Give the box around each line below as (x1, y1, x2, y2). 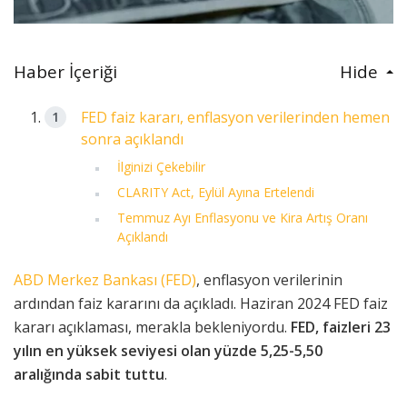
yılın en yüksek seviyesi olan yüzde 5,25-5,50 (14, 341, 323, 362)
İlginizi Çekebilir (117, 158, 206, 176)
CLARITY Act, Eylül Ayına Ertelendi (117, 184, 315, 202)
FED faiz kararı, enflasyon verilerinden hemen (81, 107, 391, 128)
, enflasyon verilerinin (196, 270, 342, 291)
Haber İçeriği (14, 60, 117, 84)
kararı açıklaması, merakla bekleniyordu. (14, 317, 291, 338)
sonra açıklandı (81, 129, 184, 150)
